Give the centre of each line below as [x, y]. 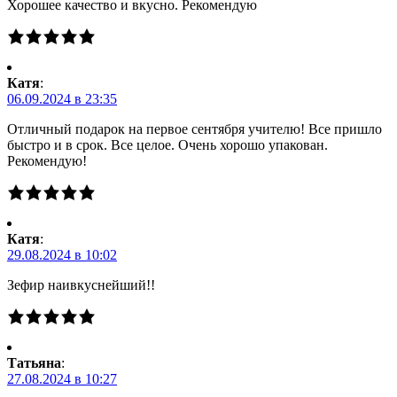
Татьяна [34, 363]
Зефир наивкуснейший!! [81, 285]
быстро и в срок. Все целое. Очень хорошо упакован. [167, 145]
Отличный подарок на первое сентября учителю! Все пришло [195, 129]
